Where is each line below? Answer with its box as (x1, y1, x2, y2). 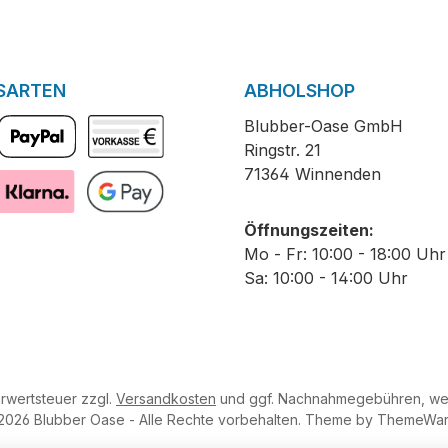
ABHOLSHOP (244, 80, 355, 102)
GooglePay (84, 215, 168, 236)
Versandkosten (116, 390, 216, 408)
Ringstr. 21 (244, 140, 321, 161)
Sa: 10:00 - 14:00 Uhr (244, 268, 408, 289)
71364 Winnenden (244, 164, 381, 185)
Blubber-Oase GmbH (244, 116, 403, 137)
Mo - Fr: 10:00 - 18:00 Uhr (244, 244, 446, 265)
